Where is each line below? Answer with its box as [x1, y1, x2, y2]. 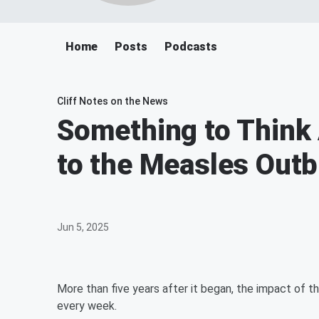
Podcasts [164, 40, 217, 53]
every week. [57, 299, 117, 313]
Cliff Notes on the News [57, 95, 168, 107]
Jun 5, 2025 [57, 221, 109, 233]
